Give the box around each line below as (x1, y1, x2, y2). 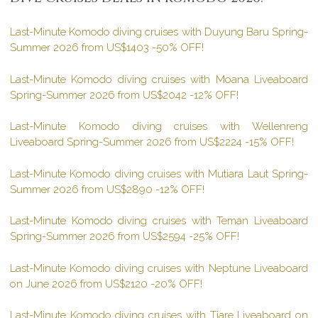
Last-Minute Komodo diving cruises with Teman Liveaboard (10, 214, 308, 228)
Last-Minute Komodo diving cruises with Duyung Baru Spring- (10, 26, 308, 39)
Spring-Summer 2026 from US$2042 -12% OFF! (10, 88, 239, 102)
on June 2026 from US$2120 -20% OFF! (10, 277, 203, 290)
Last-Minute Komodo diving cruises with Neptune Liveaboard (10, 261, 308, 275)
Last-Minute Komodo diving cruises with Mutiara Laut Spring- (10, 167, 308, 180)
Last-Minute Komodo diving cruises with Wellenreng (10, 120, 308, 133)
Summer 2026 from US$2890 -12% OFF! (10, 182, 205, 196)
